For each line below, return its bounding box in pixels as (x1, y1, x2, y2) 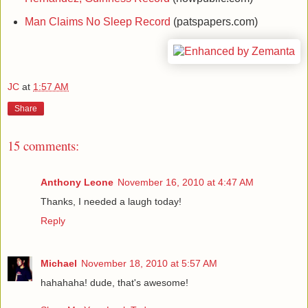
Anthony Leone (41, 176, 113, 188)
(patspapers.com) (170, 16, 258, 28)
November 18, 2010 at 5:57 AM (81, 257, 217, 269)
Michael (41, 257, 77, 269)
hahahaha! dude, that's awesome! (41, 276, 188, 288)
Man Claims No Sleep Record (24, 16, 170, 28)
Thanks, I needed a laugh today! (41, 195, 181, 207)
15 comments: (8, 137, 79, 155)
